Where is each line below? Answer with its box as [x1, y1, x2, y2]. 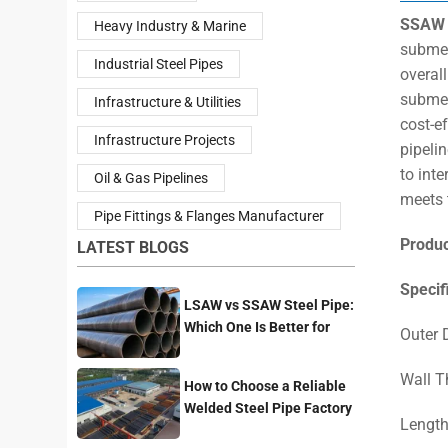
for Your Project [183, 421, 284, 438]
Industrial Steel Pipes [94, 55, 224, 72]
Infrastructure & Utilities [94, 93, 242, 110]
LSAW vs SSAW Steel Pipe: [183, 296, 354, 313]
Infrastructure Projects [94, 131, 236, 148]
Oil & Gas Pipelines [94, 169, 209, 186]
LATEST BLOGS [77, 237, 190, 257]
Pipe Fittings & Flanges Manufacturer [94, 207, 325, 224]
